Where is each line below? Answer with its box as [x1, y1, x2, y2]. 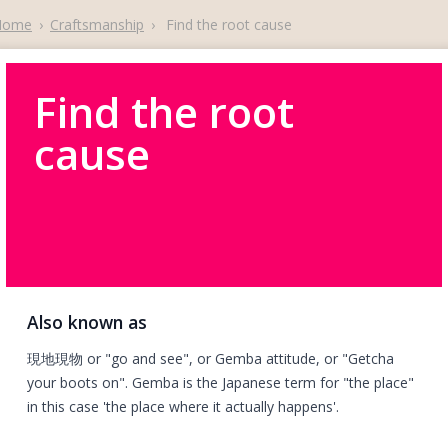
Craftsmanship [50, 15, 144, 34]
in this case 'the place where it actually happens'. [27, 396, 339, 416]
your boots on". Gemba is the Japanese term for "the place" [27, 372, 414, 392]
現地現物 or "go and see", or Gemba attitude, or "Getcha [27, 348, 394, 368]
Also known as [27, 310, 147, 334]
